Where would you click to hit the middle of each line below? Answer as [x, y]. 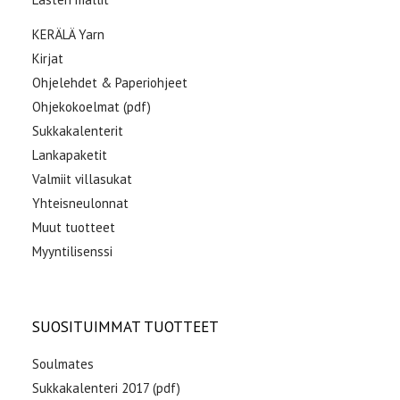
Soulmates [63, 364]
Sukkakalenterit [78, 130]
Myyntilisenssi [72, 251]
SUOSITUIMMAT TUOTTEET [125, 326]
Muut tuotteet [74, 227]
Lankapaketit [70, 154]
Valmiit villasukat [82, 179]
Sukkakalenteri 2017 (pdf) [106, 388]
